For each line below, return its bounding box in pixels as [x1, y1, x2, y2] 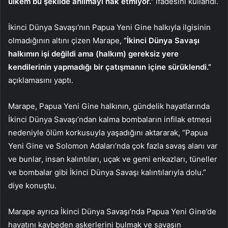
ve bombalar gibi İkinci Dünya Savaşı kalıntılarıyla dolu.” [8, 167, 206, 178]
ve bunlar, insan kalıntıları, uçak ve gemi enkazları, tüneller [8, 154, 217, 164]
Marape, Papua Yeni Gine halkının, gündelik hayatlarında [8, 101, 210, 111]
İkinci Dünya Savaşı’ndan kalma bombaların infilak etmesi [8, 115, 212, 125]
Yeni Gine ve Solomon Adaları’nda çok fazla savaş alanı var [8, 141, 218, 151]
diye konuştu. [8, 181, 56, 191]
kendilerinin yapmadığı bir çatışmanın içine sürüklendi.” [8, 62, 211, 72]
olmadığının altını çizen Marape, [8, 36, 124, 46]
